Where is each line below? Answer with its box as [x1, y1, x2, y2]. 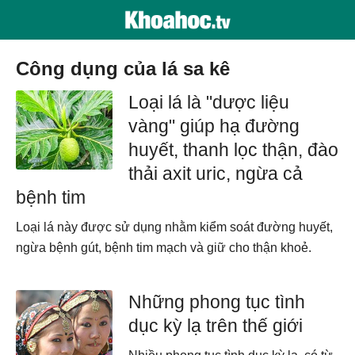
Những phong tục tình [128, 292, 306, 312]
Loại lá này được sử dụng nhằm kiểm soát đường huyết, [16, 220, 333, 234]
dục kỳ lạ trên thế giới [128, 315, 303, 336]
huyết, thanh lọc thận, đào [128, 139, 339, 160]
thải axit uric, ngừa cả [128, 163, 303, 184]
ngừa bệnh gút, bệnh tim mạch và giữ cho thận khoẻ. [16, 241, 311, 254]
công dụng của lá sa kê [29, 58, 230, 79]
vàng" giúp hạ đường [128, 116, 300, 136]
